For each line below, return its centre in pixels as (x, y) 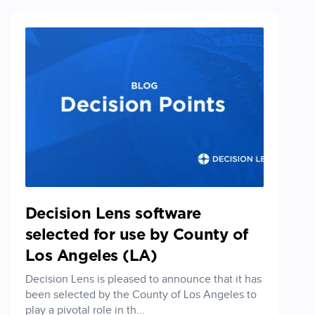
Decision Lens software (113, 214)
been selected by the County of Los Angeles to (141, 295)
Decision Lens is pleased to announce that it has (143, 280)
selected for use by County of (136, 235)
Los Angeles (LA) (91, 256)
